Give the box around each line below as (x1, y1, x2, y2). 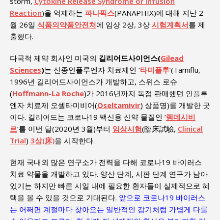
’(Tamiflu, (169, 64, 200, 75)
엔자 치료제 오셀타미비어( (10, 100, 97, 110)
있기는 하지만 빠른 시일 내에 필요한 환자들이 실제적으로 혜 (10, 180, 210, 191)
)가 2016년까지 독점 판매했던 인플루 (84, 88, 208, 98)
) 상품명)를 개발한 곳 (140, 100, 210, 110)
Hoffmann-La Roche (12, 88, 84, 98)
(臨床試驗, (142, 123, 178, 134)
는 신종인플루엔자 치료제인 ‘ (44, 64, 140, 75)
